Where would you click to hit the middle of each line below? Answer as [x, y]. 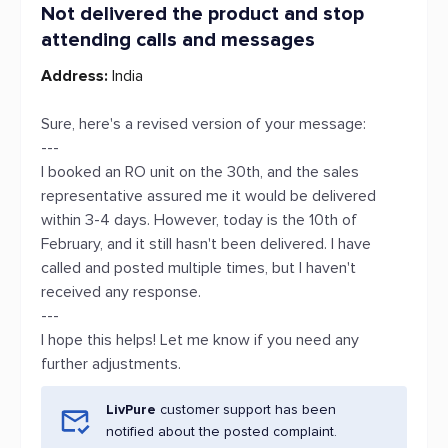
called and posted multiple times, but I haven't [198, 268]
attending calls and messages [178, 40]
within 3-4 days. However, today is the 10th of [199, 220]
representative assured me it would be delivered [208, 196]
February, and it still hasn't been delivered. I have [206, 244]
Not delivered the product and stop [202, 14]
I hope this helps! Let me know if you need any [200, 340]
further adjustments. [111, 364]
